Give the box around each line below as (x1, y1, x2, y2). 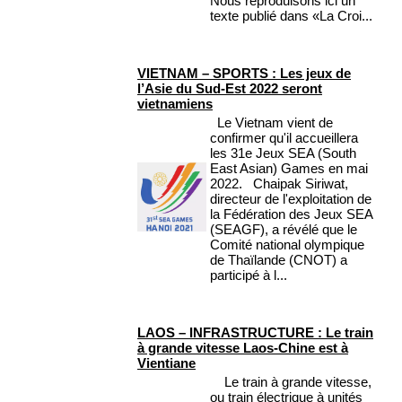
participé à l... (210, 267, 287, 284)
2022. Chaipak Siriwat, (210, 176, 348, 192)
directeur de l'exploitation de (210, 191, 371, 207)
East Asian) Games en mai (210, 161, 368, 177)
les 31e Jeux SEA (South (210, 145, 356, 162)
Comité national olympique (210, 237, 364, 253)
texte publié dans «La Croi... (210, 8, 372, 24)
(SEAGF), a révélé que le (210, 222, 357, 238)
